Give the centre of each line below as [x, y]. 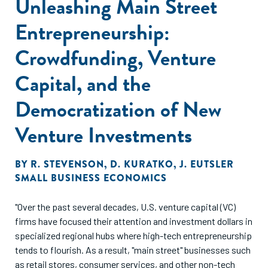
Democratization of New [118, 109]
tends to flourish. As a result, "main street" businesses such [133, 250]
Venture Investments [103, 135]
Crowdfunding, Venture [115, 58]
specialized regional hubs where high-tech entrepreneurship [133, 235]
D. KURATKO [142, 164]
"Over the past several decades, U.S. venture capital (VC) [125, 207]
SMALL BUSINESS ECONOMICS [91, 178]
